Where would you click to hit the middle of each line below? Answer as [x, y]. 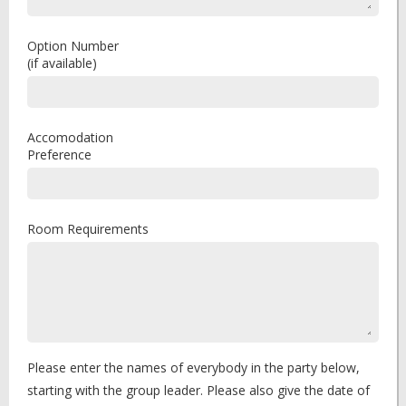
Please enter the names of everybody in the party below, [193, 367]
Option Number [73, 46]
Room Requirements [88, 229]
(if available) [62, 63]
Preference [59, 155]
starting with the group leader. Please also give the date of [198, 390]
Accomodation [70, 137]
